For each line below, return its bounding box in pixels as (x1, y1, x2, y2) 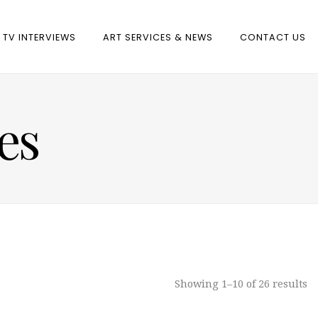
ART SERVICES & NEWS (102, 31, 214, 43)
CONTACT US (239, 31, 307, 43)
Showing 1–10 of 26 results (175, 278, 307, 290)
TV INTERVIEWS (3, 31, 77, 43)
